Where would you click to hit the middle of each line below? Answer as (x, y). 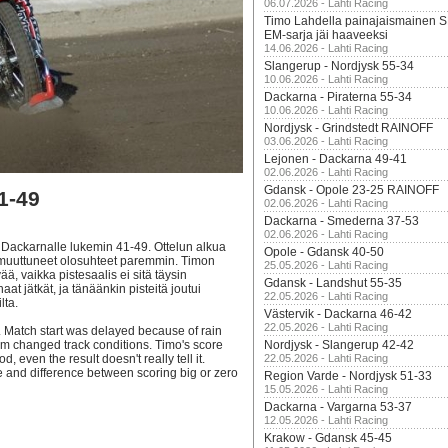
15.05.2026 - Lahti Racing (326, 389)
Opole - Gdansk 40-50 (324, 252)
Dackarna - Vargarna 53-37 (338, 407)
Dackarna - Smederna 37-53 (341, 221)
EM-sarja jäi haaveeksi (326, 35)
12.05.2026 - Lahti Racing (326, 420)
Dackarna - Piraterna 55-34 (338, 97)
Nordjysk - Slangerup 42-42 (339, 345)
